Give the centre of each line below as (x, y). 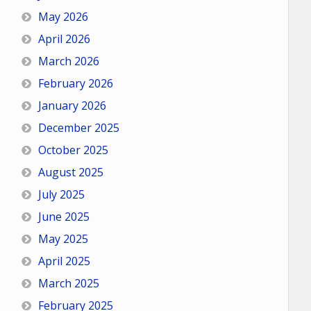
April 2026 (64, 39)
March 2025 (68, 283)
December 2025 (78, 128)
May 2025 (63, 239)
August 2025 (70, 172)
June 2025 (64, 217)
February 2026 (75, 83)
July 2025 (61, 194)
